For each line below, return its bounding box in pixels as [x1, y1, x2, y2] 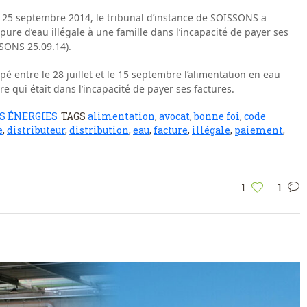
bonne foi [194, 109, 240, 123]
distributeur [7, 123, 65, 136]
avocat [159, 109, 190, 123]
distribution [69, 123, 129, 136]
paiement [234, 123, 283, 136]
